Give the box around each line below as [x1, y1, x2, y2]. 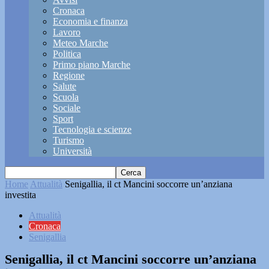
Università [53, 146, 92, 156]
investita [5, 190, 36, 200]
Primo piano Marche [53, 59, 130, 70]
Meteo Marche [53, 38, 108, 48]
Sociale [53, 103, 80, 113]
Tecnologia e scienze [53, 124, 131, 134]
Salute [53, 81, 76, 91]
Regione [53, 70, 85, 80]
